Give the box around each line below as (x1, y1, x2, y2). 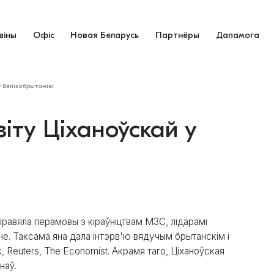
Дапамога (216, 29, 260, 40)
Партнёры (155, 29, 200, 40)
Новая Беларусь (70, 29, 139, 40)
